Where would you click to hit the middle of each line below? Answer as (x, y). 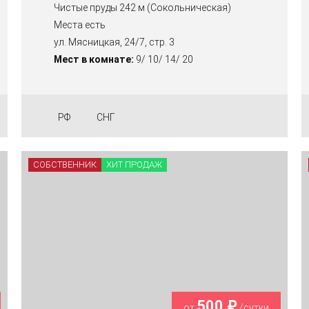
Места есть (79, 25)
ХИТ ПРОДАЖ (134, 165)
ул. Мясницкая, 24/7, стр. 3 (114, 42)
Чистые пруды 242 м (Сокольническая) (142, 8)
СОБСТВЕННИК (64, 165)
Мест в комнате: (93, 60)
